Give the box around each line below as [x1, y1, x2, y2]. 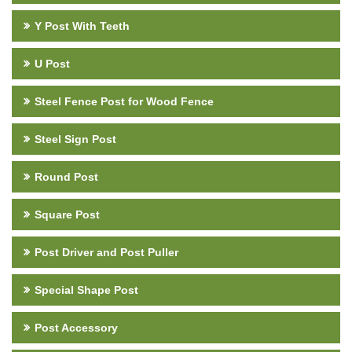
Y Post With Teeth [35, 19, 130, 32]
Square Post [35, 207, 100, 221]
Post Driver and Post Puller [35, 245, 178, 258]
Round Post [35, 170, 98, 183]
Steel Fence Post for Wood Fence [35, 94, 214, 108]
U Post [35, 57, 70, 70]
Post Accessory [35, 321, 118, 334]
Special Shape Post [35, 283, 138, 296]
